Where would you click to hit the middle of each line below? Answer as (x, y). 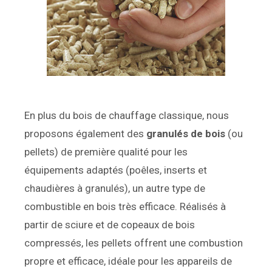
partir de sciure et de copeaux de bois (110, 225)
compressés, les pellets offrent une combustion (134, 243)
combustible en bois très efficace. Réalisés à (125, 207)
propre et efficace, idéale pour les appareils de (128, 261)
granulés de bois (186, 134)
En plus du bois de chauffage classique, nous (127, 116)
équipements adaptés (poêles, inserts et (116, 170)
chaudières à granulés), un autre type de (115, 189)
